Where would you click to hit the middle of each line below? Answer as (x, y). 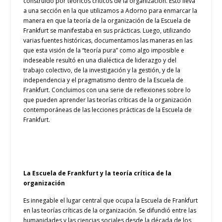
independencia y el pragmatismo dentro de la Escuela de (104, 80)
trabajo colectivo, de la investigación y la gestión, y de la (102, 70)
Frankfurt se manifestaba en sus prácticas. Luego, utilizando (107, 31)
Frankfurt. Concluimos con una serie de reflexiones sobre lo (107, 90)
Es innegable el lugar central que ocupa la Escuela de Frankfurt (111, 201)
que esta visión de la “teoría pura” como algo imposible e (104, 51)
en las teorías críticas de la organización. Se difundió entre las (110, 211)
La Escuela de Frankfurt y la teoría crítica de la (98, 173)
